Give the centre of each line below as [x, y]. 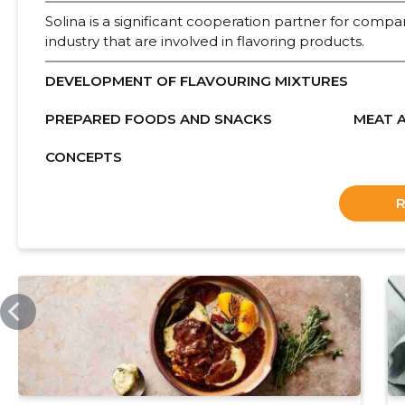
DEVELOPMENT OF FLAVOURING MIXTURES [196, 80]
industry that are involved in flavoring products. [204, 41]
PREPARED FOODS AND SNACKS [158, 118]
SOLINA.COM [74, 287]
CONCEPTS [83, 156]
